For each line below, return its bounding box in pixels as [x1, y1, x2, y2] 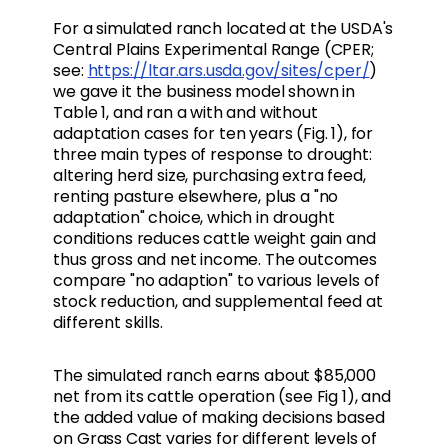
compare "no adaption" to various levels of [53, 269, 380, 293]
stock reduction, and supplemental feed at [53, 290, 383, 314]
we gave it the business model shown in [53, 80, 356, 104]
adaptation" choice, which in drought [53, 206, 335, 230]
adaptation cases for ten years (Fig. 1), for [53, 122, 374, 146]
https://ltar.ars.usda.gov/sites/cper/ [87, 59, 370, 83]
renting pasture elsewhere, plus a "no [53, 185, 339, 209]
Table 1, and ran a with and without [53, 101, 318, 125]
